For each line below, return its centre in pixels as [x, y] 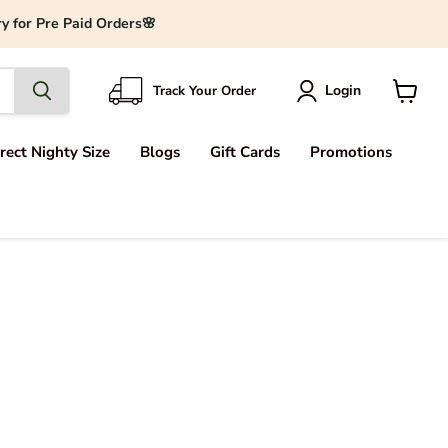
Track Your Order [204, 90]
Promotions [351, 152]
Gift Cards [245, 152]
